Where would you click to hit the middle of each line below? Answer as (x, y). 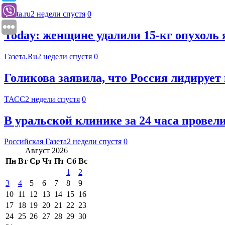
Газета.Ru (21, 56)
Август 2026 (46, 151)
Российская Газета (35, 142)
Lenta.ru (17, 14)
